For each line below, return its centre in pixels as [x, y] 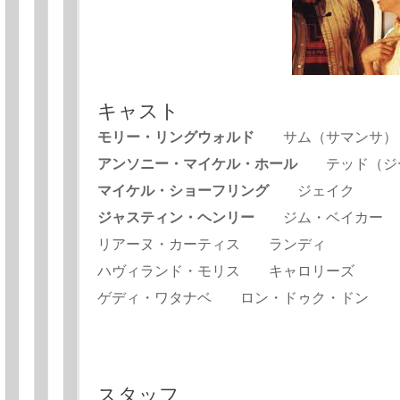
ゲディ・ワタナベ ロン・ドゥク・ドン [233, 298]
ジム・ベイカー [319, 217]
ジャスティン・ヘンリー [176, 217]
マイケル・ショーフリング [183, 191]
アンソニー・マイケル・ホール [197, 164]
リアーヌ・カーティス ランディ [212, 244]
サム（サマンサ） [326, 137]
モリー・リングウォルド [176, 137]
